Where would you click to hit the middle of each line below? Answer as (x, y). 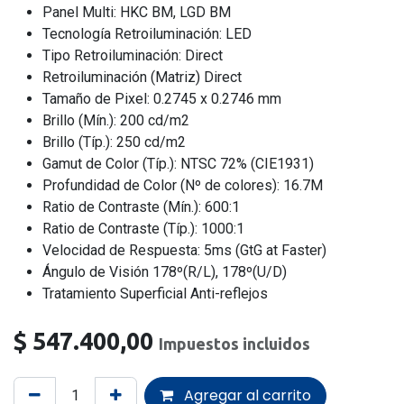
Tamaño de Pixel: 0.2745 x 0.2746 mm (162, 98)
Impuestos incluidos (234, 343)
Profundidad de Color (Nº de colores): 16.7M (183, 185)
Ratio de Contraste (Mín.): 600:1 (141, 207)
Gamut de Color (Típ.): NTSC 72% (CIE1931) (178, 163)
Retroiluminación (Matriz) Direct (142, 77)
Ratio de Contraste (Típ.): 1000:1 (143, 228)
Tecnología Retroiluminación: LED (147, 33)
